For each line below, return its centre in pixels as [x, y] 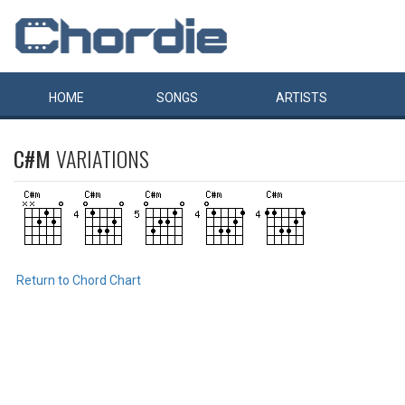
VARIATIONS [103, 158]
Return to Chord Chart [79, 280]
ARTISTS [301, 98]
